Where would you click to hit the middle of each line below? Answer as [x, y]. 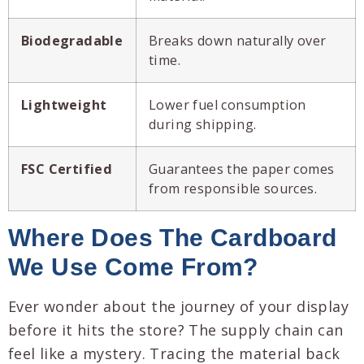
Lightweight [64, 105]
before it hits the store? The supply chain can [176, 330]
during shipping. [203, 125]
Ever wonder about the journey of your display [178, 307]
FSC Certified [67, 169]
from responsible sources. [233, 189]
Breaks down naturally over [238, 41]
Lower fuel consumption [227, 105]
